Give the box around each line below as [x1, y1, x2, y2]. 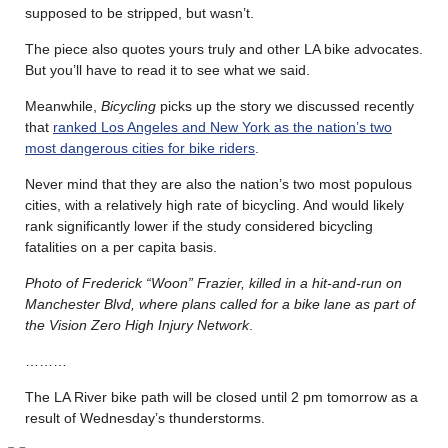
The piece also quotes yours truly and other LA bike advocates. [25, 40, 423, 57]
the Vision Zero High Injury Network [25, 316, 249, 333]
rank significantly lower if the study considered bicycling [25, 217, 373, 234]
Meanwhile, [25, 97, 101, 114]
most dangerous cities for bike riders [25, 139, 255, 156]
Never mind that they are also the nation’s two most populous [25, 175, 412, 192]
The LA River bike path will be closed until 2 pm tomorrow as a [25, 388, 418, 405]
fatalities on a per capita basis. [25, 238, 217, 255]
